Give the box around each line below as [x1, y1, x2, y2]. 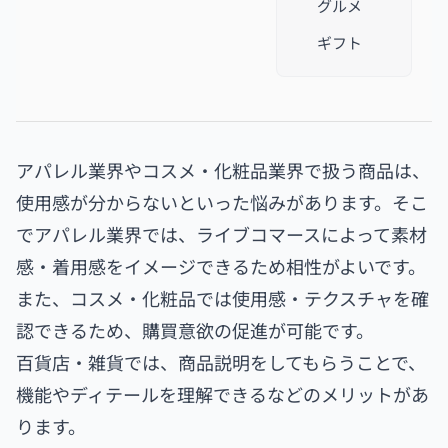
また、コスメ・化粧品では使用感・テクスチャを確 [16, 285, 429, 312]
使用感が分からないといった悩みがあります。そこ [16, 189, 428, 216]
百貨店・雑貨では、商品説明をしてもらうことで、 [16, 349, 426, 376]
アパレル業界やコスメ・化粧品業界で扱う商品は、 [16, 157, 430, 184]
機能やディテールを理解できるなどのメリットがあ [16, 381, 429, 408]
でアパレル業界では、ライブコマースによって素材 [16, 221, 427, 248]
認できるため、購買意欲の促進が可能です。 [16, 317, 374, 344]
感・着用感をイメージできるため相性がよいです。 [16, 253, 426, 280]
